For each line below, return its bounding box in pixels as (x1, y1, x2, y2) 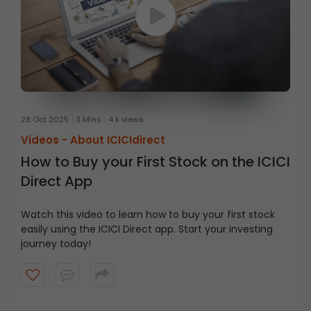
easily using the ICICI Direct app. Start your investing (21, 222, 273, 237)
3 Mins (76, 114, 101, 126)
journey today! (21, 237, 91, 251)
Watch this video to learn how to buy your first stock (21, 208, 275, 222)
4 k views (108, 114, 144, 126)
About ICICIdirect (70, 133, 165, 148)
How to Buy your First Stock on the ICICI (21, 152, 290, 172)
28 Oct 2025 (21, 114, 69, 126)
